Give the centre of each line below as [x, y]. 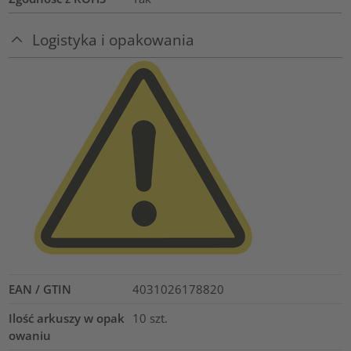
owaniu [30, 335]
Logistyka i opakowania [114, 39]
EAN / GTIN [40, 289]
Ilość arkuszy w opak [67, 318]
